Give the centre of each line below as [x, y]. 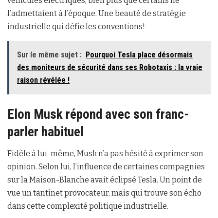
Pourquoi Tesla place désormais [139, 54]
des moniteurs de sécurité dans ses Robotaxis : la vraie [110, 67]
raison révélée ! [43, 80]
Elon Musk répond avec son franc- [98, 114]
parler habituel [45, 132]
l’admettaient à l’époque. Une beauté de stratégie [97, 13]
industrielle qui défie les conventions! [76, 26]
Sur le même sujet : [49, 54]
